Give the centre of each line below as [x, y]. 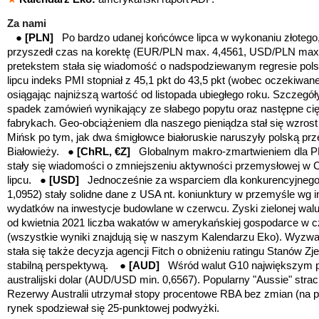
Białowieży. [33, 152]
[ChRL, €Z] [108, 152]
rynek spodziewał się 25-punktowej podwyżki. [113, 309]
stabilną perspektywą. [63, 266]
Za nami [27, 24]
